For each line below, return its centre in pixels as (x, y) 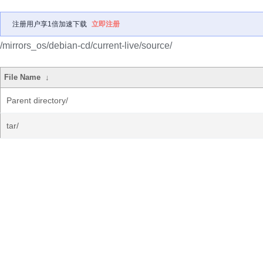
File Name (23, 77)
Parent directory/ (37, 100)
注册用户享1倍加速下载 (50, 24)
